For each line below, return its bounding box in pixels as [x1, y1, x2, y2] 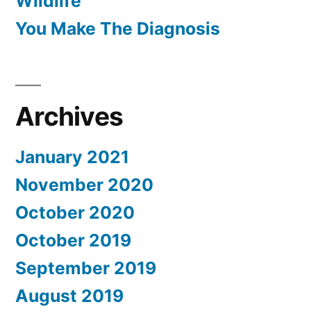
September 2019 [15, 257, 156, 278]
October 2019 [15, 229, 131, 251]
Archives [15, 100, 124, 132]
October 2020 [15, 201, 135, 223]
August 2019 [15, 285, 124, 306]
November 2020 [15, 174, 153, 195]
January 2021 [15, 146, 129, 167]
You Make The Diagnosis [15, 17, 220, 39]
